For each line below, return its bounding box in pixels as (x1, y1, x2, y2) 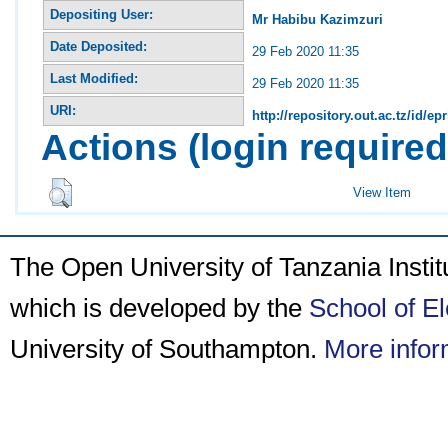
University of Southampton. (10, 334, 324, 364)
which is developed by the (10, 293, 309, 323)
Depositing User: (50, 6, 154, 22)
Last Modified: (50, 70, 139, 86)
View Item (353, 184, 412, 200)
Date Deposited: (50, 38, 148, 54)
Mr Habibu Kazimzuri (252, 11, 384, 27)
